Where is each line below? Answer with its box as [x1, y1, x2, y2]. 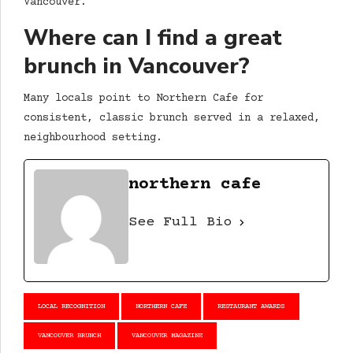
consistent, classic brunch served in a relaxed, [24, 112, 320, 125]
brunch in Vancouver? [24, 50, 250, 81]
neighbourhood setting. [24, 132, 162, 145]
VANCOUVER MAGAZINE [132, 332, 203, 340]
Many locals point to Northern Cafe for [24, 92, 263, 106]
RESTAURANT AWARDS [217, 303, 285, 311]
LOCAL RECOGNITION [38, 303, 106, 311]
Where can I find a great [24, 22, 282, 53]
